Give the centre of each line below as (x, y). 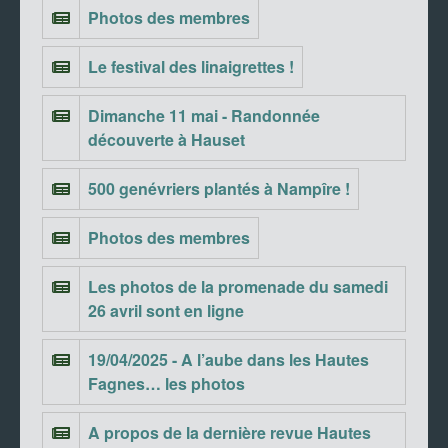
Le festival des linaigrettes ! (191, 66)
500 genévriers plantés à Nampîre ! (219, 188)
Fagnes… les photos (166, 383)
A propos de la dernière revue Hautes (229, 432)
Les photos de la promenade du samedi (238, 286)
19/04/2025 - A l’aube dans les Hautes (228, 359)
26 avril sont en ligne (166, 310)
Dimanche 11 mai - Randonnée (204, 115)
